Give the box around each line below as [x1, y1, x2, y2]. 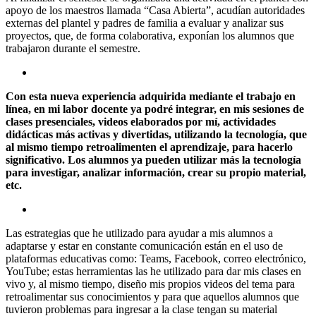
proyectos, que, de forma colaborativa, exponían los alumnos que [6, 29, 294, 42]
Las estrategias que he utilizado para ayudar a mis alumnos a [6, 226, 273, 239]
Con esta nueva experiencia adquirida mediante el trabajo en [6, 90, 296, 102]
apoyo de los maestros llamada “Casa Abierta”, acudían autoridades [6, 4, 305, 16]
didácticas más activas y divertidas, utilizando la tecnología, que [6, 128, 307, 140]
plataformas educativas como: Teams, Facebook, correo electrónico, [6, 252, 306, 265]
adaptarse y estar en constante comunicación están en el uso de [6, 239, 283, 252]
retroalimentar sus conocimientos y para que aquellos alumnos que [6, 290, 299, 303]
